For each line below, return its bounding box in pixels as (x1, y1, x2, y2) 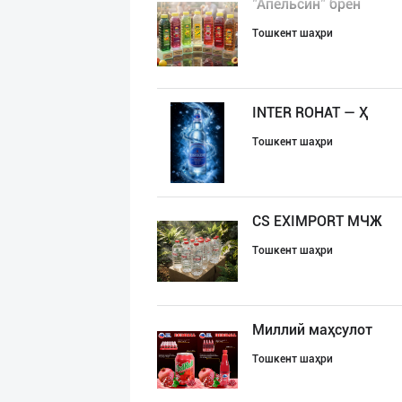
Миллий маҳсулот (252, 321, 372, 338)
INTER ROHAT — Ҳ (252, 104, 368, 121)
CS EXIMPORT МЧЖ (252, 213, 382, 230)
